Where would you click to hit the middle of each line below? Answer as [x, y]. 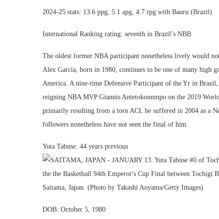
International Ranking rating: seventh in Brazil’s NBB [117, 34]
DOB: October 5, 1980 [74, 209]
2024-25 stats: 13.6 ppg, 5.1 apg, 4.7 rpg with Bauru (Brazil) [127, 12]
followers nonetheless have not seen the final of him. [115, 124]
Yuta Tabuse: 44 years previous [85, 146]
